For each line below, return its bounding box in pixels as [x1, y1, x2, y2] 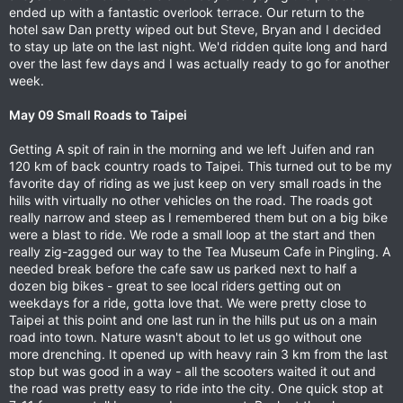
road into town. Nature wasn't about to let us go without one [9, 329, 362, 345]
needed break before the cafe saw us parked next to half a [9, 261, 357, 276]
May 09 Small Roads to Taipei [9, 107, 187, 122]
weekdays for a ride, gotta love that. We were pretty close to [9, 295, 366, 310]
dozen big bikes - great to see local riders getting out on [9, 278, 341, 293]
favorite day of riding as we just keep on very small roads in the [9, 175, 381, 191]
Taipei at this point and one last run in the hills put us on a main [9, 312, 377, 327]
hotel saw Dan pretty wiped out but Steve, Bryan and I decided [9, 22, 381, 37]
